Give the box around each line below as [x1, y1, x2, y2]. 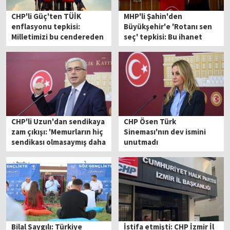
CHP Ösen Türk [124, 116, 177, 126]
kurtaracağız [11, 42, 56, 52]
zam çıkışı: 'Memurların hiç [11, 126, 104, 137]
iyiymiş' [11, 147, 38, 157]
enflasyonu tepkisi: [11, 21, 81, 31]
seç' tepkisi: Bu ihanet [124, 31, 203, 42]
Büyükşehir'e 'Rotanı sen [124, 21, 213, 31]
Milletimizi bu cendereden [11, 31, 104, 42]
